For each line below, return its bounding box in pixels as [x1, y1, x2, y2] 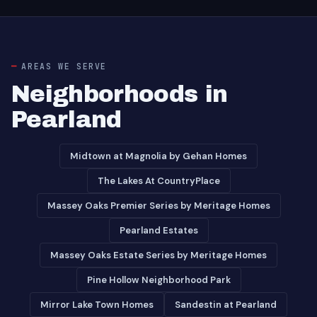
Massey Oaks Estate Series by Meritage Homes [50, 249, 267, 261]
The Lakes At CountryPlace [97, 175, 220, 187]
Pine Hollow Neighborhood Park [86, 274, 231, 286]
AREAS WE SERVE [21, 61, 107, 71]
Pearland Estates [119, 224, 198, 236]
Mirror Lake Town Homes [40, 299, 154, 311]
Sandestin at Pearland [175, 299, 277, 311]
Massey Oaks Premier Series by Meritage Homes [47, 200, 270, 212]
